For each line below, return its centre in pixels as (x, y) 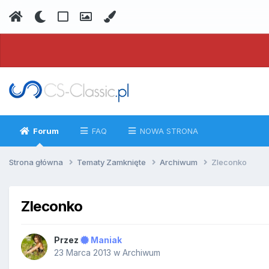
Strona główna (37, 162)
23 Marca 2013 (83, 253)
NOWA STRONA (168, 131)
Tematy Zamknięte (112, 162)
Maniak (105, 240)
